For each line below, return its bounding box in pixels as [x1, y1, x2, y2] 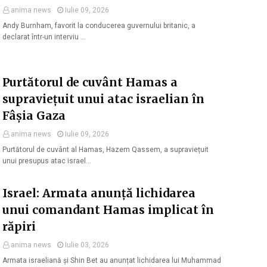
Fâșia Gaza [2, 108, 66, 123]
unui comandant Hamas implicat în [2, 203, 214, 217]
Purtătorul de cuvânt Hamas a [2, 75, 178, 89]
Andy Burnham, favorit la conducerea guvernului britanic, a [2, 21, 195, 30]
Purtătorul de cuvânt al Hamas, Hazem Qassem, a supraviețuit [2, 145, 209, 154]
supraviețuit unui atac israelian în [2, 92, 204, 106]
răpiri [2, 219, 36, 234]
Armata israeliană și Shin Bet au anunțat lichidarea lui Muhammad [2, 256, 221, 265]
